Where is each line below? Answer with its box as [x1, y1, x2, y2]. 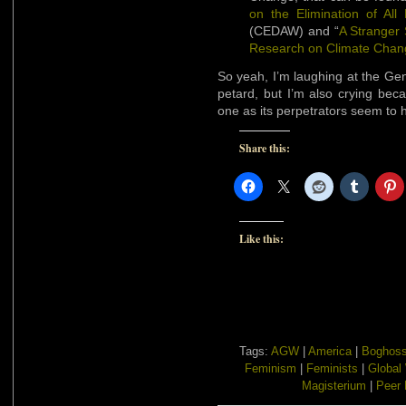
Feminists [305, 362, 358, 375]
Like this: [239, 231, 284, 246]
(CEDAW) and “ [249, 24, 339, 38]
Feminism [244, 362, 296, 375]
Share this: [239, 140, 290, 156]
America [307, 344, 352, 358]
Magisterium [302, 379, 366, 392]
